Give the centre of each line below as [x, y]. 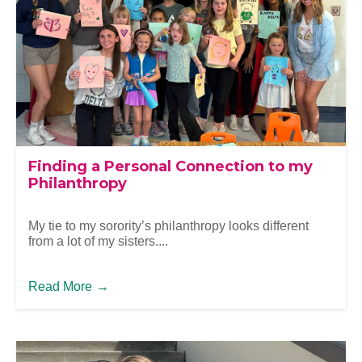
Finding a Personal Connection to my [170, 166]
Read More [60, 287]
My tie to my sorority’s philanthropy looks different [168, 226]
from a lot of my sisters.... [98, 242]
